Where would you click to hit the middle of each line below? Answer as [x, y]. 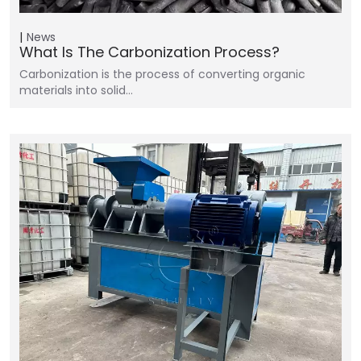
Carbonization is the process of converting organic [162, 74]
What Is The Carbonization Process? [149, 52]
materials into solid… [76, 90]
